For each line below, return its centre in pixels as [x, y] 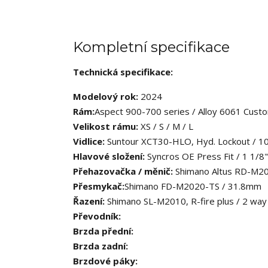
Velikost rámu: [107, 126]
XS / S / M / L [167, 126]
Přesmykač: [99, 186]
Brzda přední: [103, 231]
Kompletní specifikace [151, 47]
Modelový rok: [107, 96]
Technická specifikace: [123, 72]
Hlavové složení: [110, 156]
